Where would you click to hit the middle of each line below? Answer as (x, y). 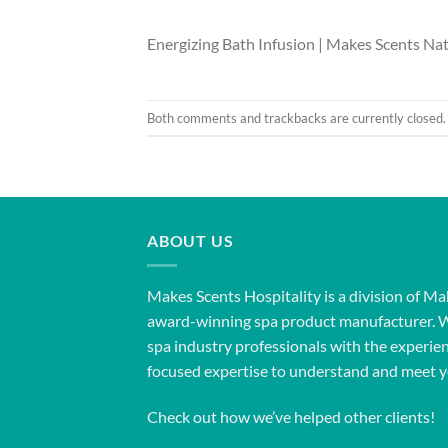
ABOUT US (190, 241)
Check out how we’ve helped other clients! (291, 416)
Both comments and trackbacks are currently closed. (296, 117)
